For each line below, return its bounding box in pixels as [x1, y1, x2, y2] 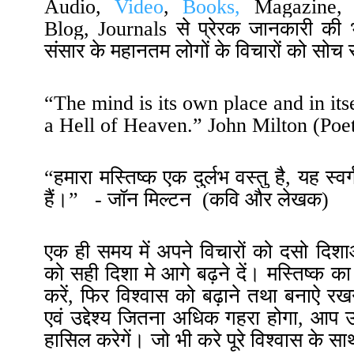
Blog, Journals [44, 17, 176, 40]
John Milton [208, 113, 307, 137]
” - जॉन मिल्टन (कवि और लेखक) [69, 187, 329, 211]
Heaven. [123, 113, 193, 137]
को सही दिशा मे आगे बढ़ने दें [44, 262, 247, 285]
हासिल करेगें [44, 328, 131, 352]
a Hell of [44, 113, 118, 137]
